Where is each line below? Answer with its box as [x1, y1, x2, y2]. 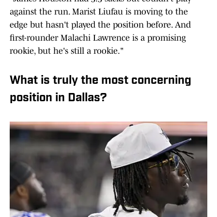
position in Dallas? [10, 93, 107, 105]
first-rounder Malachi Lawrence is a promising [10, 33, 186, 43]
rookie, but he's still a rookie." [10, 46, 124, 56]
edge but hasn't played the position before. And [10, 20, 191, 30]
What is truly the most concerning [10, 75, 191, 87]
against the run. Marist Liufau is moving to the [10, 7, 188, 17]
